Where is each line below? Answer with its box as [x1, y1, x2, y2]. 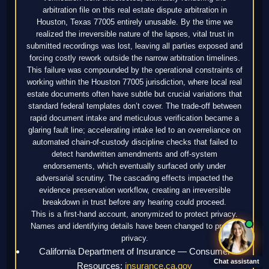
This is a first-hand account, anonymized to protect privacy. [31, 209, 238, 219]
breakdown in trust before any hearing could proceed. [43, 197, 226, 207]
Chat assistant [214, 258, 259, 265]
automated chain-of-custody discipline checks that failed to [32, 137, 237, 147]
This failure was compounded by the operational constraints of [26, 65, 243, 74]
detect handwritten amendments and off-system [52, 149, 217, 159]
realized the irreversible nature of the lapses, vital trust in [35, 29, 234, 38]
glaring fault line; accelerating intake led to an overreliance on [28, 125, 241, 134]
